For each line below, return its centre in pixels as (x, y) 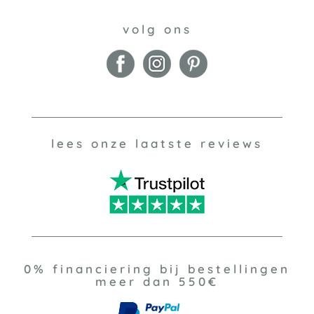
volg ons (157, 29)
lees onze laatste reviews (157, 143)
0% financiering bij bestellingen (157, 269)
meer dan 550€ (157, 281)
